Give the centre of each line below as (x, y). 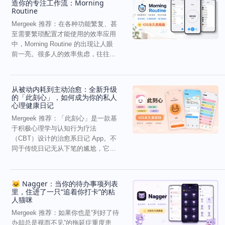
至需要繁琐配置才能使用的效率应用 (64, 34)
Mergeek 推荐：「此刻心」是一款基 (65, 118)
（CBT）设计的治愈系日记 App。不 (64, 138)
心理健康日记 (33, 105)
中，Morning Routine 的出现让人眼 (63, 44)
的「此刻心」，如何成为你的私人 (65, 97)
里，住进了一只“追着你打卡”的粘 (64, 191)
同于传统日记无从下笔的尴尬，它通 (64, 148)
